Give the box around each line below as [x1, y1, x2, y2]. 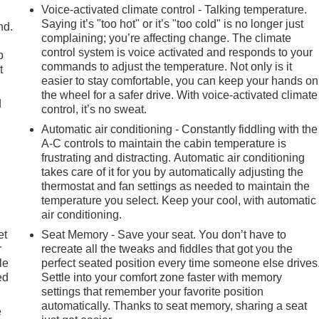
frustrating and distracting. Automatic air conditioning [41, 151, 305, 164]
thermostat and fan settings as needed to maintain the [41, 179, 310, 192]
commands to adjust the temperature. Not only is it [41, 60, 293, 73]
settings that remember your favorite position [41, 285, 264, 298]
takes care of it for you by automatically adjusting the [41, 165, 304, 178]
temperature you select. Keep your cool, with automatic [41, 194, 317, 206]
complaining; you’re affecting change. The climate [41, 31, 292, 44]
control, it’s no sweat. [41, 103, 147, 115]
